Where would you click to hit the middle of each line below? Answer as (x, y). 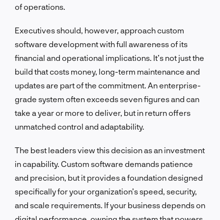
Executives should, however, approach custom (99, 30)
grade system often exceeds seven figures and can (107, 99)
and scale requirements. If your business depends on (110, 205)
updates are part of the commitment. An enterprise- (108, 85)
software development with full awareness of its (101, 44)
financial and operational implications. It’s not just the (110, 57)
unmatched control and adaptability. (80, 126)
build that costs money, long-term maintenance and (107, 71)
